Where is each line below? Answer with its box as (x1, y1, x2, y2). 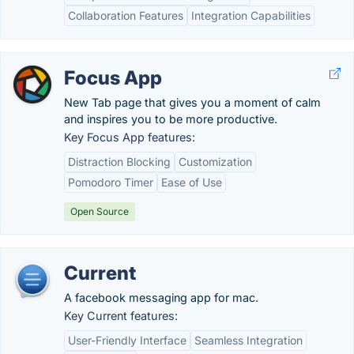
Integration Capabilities (191, 9, 311, 22)
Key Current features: (64, 309, 178, 322)
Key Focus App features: (64, 130, 195, 144)
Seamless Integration (194, 333, 303, 347)
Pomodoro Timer (68, 175, 153, 189)
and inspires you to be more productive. (64, 112, 277, 126)
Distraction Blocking (68, 155, 171, 168)
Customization (179, 155, 252, 168)
